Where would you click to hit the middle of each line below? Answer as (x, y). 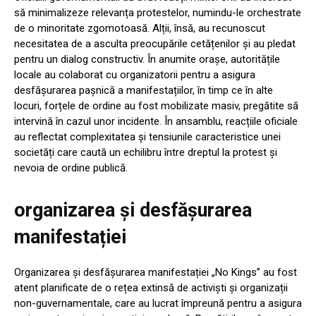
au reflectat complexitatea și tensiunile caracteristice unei (147, 137)
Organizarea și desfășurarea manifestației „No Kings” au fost (156, 273)
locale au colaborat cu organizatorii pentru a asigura (135, 75)
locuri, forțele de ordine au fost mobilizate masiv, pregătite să (156, 106)
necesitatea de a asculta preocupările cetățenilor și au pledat (155, 44)
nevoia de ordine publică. (71, 168)
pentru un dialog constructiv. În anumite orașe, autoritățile (147, 60)
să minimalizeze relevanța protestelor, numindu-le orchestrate (158, 13)
